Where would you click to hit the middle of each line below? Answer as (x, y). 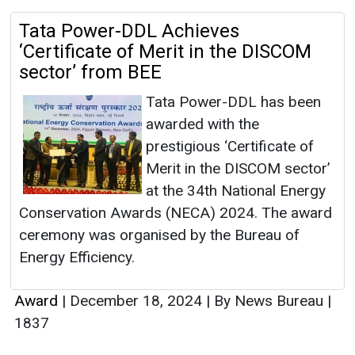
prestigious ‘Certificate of (230, 147)
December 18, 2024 (136, 301)
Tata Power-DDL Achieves (129, 31)
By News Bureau (269, 301)
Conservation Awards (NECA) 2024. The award (176, 213)
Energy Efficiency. (77, 258)
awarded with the (202, 124)
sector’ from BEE (90, 73)
